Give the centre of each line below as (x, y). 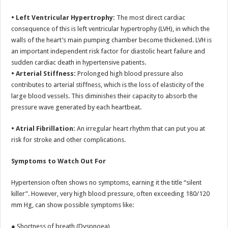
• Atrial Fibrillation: (44, 129)
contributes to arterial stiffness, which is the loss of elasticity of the (108, 85)
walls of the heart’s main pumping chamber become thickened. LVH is (112, 40)
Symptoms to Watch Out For (59, 161)
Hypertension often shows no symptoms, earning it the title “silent (107, 182)
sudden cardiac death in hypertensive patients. (79, 62)
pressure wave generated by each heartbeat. (77, 107)
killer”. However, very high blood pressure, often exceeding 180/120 (111, 194)
